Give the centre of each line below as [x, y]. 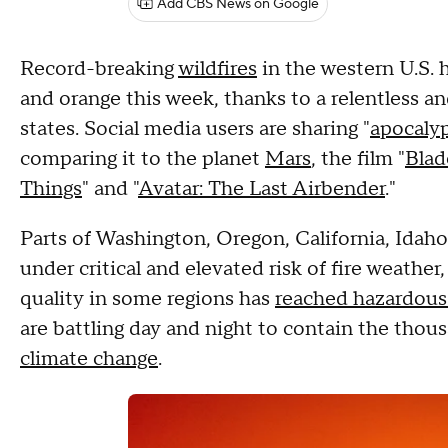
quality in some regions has [147, 299]
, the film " [358, 159]
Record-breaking [99, 69]
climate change [89, 359]
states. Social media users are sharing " [195, 129]
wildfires [217, 69]
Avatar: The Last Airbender [261, 189]
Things [51, 189]
